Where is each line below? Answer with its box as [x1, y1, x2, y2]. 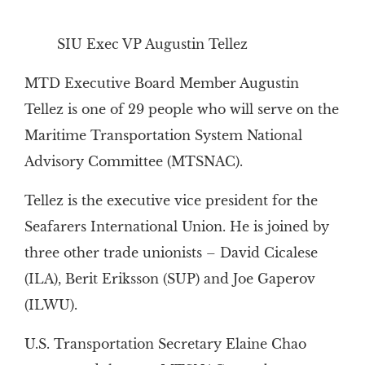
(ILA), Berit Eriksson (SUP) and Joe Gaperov [24, 270, 315, 288]
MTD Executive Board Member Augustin [24, 75, 299, 92]
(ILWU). [24, 297, 77, 314]
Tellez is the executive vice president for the [24, 192, 318, 209]
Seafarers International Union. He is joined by [24, 218, 329, 235]
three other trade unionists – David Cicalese [24, 244, 318, 262]
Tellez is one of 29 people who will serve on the [24, 101, 339, 118]
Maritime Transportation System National [24, 127, 302, 144]
